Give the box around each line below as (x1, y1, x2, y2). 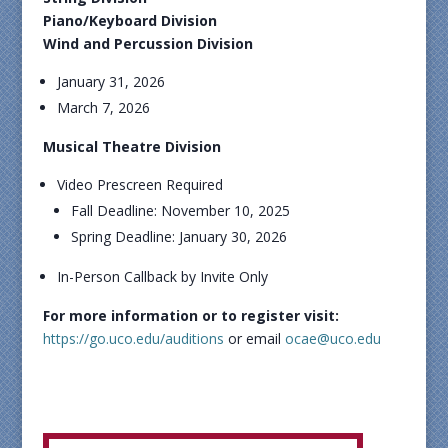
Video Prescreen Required (56, 175, 223, 194)
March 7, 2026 (56, 98, 150, 117)
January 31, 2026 (56, 72, 165, 91)
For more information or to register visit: (42, 306, 343, 325)
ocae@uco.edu (284, 329, 381, 348)
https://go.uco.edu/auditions (42, 329, 224, 348)
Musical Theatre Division (42, 137, 221, 156)
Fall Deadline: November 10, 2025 (70, 201, 290, 220)
